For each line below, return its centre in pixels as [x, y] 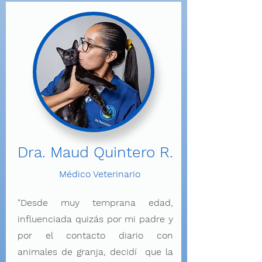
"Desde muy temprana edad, [95, 203]
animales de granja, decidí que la [95, 252]
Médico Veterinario [99, 174]
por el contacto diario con [95, 235]
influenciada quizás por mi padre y [95, 219]
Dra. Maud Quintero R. [95, 152]
